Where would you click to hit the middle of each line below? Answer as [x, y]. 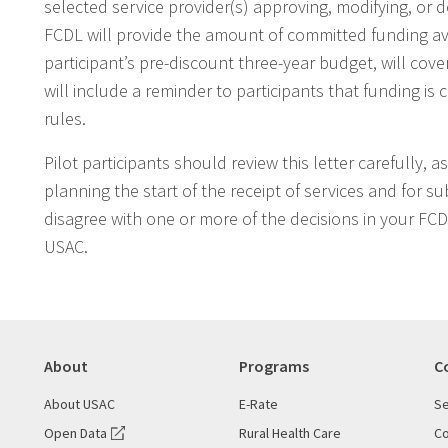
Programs [274, 365]
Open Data [75, 432]
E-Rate [258, 403]
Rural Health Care [290, 432]
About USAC [79, 403]
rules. [65, 118]
